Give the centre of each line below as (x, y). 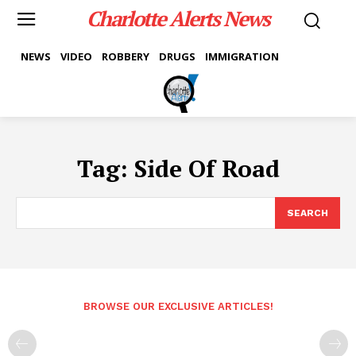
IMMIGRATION (242, 56)
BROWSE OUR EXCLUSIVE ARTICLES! (178, 306)
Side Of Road (207, 168)
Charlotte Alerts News (178, 18)
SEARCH (308, 213)
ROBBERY (126, 56)
